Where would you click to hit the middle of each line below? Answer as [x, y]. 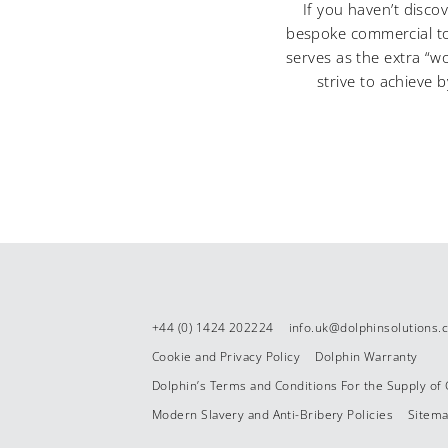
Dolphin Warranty [366, 356]
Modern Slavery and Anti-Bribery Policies [272, 414]
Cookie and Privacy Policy [226, 356]
